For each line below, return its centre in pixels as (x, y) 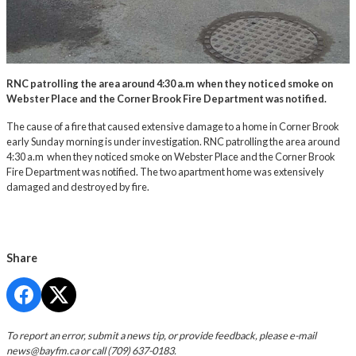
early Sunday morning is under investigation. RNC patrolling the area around (173, 141)
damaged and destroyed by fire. (79, 187)
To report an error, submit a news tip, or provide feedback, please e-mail (161, 335)
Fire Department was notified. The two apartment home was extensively (165, 172)
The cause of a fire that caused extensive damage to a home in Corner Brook (173, 126)
